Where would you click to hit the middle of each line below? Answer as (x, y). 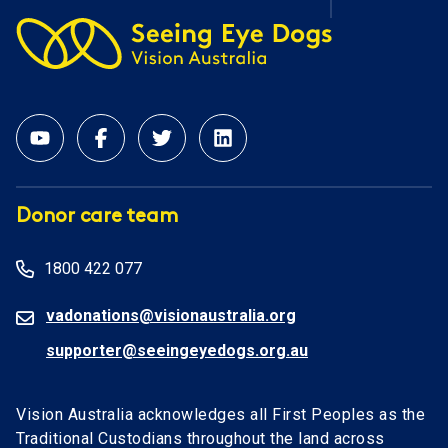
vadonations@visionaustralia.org (171, 316)
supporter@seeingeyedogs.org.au (177, 351)
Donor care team (97, 217)
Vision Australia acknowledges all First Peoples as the (220, 415)
